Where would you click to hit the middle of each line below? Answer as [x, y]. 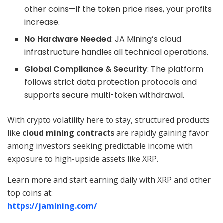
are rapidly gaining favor [162, 133]
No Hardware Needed [68, 39]
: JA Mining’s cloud [147, 39]
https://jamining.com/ [52, 206]
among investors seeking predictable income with [100, 146]
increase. [42, 22]
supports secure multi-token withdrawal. [105, 95]
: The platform [175, 69]
